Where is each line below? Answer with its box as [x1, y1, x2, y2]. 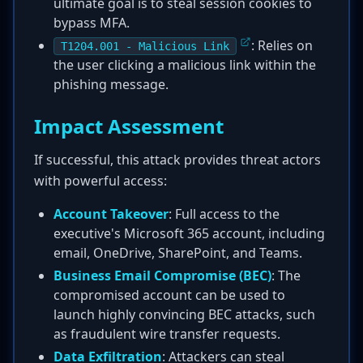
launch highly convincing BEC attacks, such [53, 305, 315, 323]
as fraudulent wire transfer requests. [53, 325, 280, 343]
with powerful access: [34, 172, 167, 190]
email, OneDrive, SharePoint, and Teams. [53, 244, 302, 262]
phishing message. [53, 75, 169, 93]
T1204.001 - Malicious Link [61, 40, 229, 53]
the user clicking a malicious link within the [53, 56, 316, 74]
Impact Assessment [34, 113, 224, 139]
